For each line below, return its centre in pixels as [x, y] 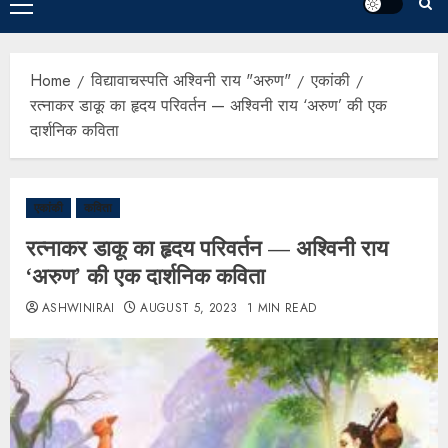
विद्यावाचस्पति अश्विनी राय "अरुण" [191, 81]
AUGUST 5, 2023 [189, 308]
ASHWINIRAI [78, 308]
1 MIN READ [281, 308]
